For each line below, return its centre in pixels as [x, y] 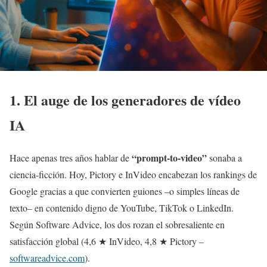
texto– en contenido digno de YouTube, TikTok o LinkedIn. [122, 207]
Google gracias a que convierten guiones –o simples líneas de [125, 191]
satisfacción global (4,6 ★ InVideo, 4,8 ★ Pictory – [107, 241]
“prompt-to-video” [169, 157]
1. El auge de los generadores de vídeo [125, 100]
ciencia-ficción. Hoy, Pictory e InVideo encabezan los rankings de [133, 174]
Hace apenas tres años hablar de [71, 157]
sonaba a [224, 157]
